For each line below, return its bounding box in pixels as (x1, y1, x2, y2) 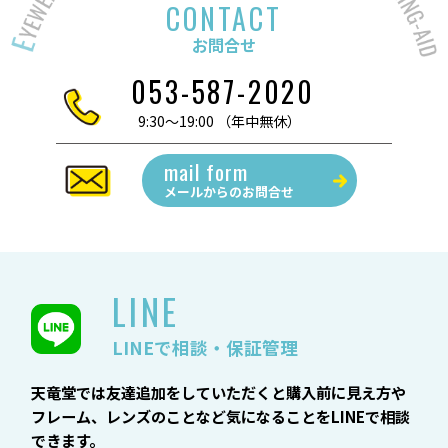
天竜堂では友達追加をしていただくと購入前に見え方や (31, 381, 407, 404)
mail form (163, 155, 249, 187)
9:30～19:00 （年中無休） (138, 111, 302, 132)
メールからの (163, 181, 242, 201)
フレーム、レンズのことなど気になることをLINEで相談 (31, 405, 411, 428)
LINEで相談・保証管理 (111, 334, 298, 360)
